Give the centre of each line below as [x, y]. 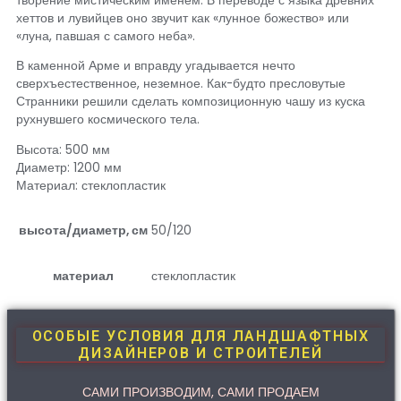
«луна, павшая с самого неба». [106, 36]
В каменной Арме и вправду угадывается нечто [156, 66]
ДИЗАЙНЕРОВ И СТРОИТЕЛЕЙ [200, 353]
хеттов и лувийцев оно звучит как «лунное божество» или [183, 18]
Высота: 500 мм [63, 150]
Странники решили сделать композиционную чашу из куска [191, 102]
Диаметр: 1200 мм [69, 168]
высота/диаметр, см [83, 230]
